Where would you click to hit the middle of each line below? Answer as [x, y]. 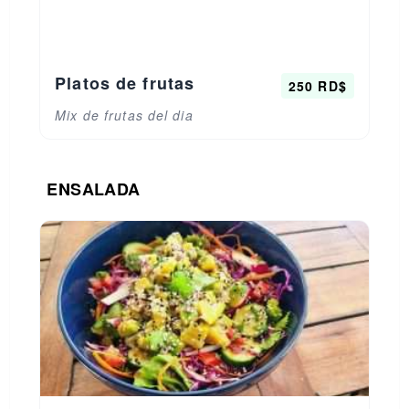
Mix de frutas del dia [124, 115]
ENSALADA [94, 189]
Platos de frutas [125, 83]
